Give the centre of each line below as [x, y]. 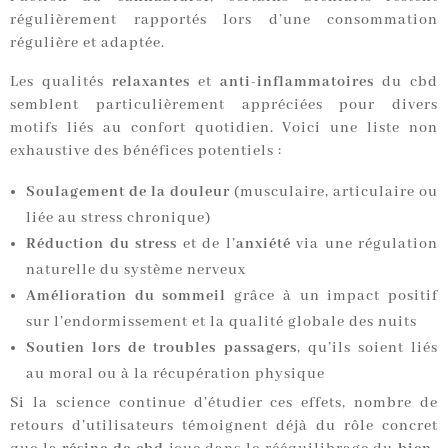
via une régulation [364, 244]
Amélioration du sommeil [126, 296]
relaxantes [151, 82]
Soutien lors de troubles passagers [161, 348]
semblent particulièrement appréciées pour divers [224, 105]
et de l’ [206, 244]
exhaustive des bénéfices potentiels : [146, 151]
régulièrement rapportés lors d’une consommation [224, 20]
